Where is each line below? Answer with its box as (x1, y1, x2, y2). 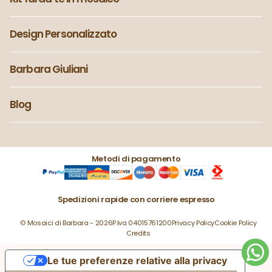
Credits (126, 228, 151, 238)
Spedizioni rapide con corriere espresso (57, 193, 215, 205)
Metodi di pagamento (91, 152, 181, 165)
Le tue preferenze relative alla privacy (47, 254, 227, 267)
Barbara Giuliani (10, 61, 88, 76)
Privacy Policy (171, 217, 215, 228)
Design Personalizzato (10, 26, 117, 41)
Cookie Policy (214, 217, 257, 228)
